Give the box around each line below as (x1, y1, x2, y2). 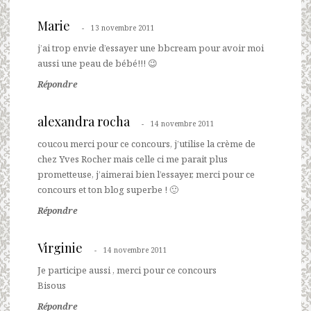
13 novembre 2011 (91, 22, 155, 33)
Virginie (37, 239, 83, 256)
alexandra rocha (37, 112, 130, 130)
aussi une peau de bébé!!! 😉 (37, 56, 158, 69)
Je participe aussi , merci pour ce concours (37, 263, 217, 276)
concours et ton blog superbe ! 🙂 (37, 183, 178, 196)
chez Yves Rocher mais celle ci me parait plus (37, 152, 228, 165)
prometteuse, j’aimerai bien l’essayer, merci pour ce (37, 167, 255, 180)
